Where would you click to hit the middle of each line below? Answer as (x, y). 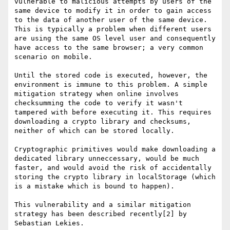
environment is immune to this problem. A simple (111, 85)
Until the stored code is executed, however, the (111, 75)
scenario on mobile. (53, 57)
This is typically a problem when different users (113, 29)
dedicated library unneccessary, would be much (107, 159)
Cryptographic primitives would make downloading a (115, 149)
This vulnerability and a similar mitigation (103, 205)
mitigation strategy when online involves (97, 94)
